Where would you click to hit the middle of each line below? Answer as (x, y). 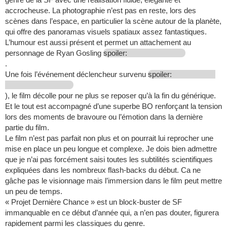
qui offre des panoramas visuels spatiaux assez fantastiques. (106, 32)
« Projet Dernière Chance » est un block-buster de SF (93, 202)
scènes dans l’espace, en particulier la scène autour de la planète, (113, 21)
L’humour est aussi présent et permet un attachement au (98, 43)
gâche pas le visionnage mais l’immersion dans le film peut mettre (113, 181)
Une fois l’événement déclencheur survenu (77, 74)
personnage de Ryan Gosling (54, 53)
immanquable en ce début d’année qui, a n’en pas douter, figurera (112, 213)
